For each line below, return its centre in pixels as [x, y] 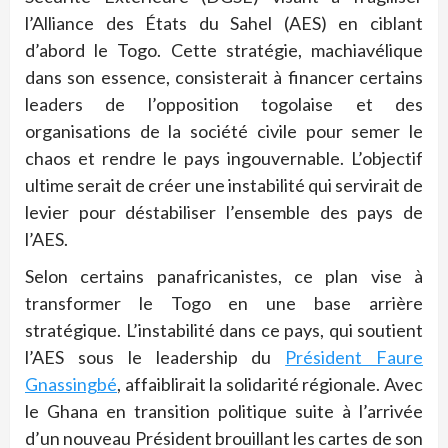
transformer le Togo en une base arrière [224, 303]
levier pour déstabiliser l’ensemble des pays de [224, 212]
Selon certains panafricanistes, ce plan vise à [224, 276]
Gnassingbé [71, 384]
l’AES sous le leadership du [155, 357]
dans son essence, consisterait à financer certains [224, 77]
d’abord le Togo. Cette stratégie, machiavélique [224, 50]
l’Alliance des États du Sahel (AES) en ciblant [224, 23]
